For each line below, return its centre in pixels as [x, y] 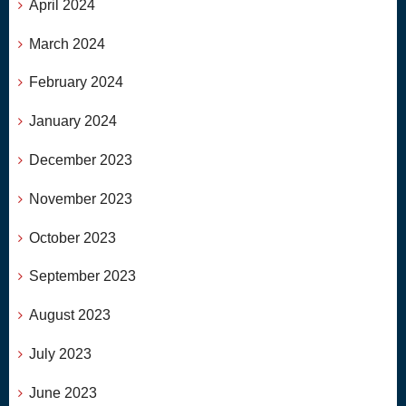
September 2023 [82, 276]
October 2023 [72, 237]
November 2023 [81, 198]
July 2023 [60, 354]
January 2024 [73, 121]
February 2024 [76, 82]
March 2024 [67, 43]
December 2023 [81, 160]
